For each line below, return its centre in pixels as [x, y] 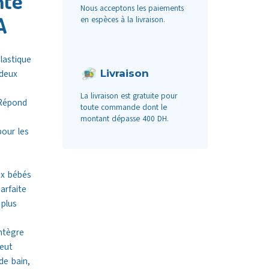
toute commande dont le [123, 107]
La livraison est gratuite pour [128, 96]
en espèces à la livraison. [122, 20]
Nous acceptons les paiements [132, 8]
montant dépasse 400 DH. [124, 119]
